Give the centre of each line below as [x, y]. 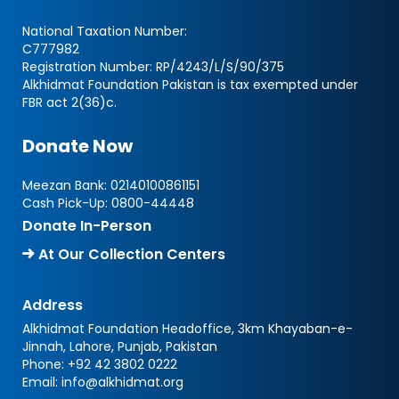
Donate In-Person [87, 226]
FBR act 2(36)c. [69, 102]
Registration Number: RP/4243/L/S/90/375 [153, 67]
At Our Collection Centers [130, 254]
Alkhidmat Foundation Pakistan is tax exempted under [190, 85]
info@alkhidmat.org [122, 382]
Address [53, 305]
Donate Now [77, 146]
